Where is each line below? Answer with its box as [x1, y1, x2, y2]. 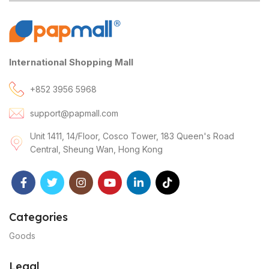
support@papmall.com [30, 107, 118, 118]
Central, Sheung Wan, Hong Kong [30, 144, 163, 155]
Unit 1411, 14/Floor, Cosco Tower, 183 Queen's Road [30, 131, 234, 142]
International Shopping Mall [9, 56, 133, 68]
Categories [9, 210, 68, 225]
